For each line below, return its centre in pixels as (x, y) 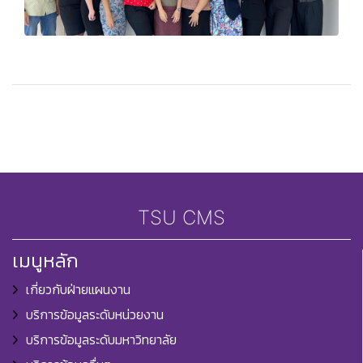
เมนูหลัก (45, 261)
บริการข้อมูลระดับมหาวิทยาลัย (101, 340)
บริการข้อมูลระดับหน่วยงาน (95, 315)
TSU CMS (181, 218)
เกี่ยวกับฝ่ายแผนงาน (78, 290)
